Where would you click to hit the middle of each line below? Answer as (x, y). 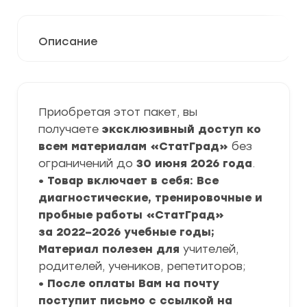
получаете (70, 129)
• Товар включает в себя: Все (128, 181)
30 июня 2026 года (194, 163)
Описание (68, 41)
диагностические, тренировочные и (150, 198)
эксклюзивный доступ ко (182, 129)
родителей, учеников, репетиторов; (142, 266)
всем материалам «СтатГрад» (133, 146)
